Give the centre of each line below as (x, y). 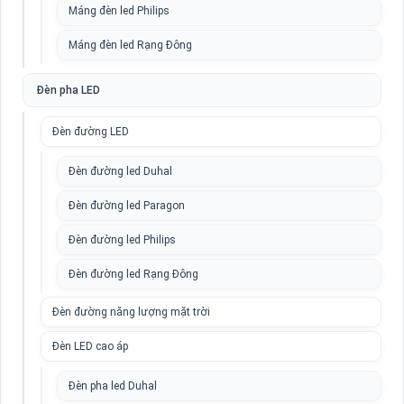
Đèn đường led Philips (122, 240)
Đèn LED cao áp (90, 346)
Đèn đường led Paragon (127, 206)
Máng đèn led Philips (119, 11)
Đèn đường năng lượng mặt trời (131, 312)
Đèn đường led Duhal (120, 171)
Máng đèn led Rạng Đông (130, 45)
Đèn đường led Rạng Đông (133, 274)
